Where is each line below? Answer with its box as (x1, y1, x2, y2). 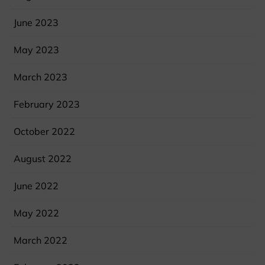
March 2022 (14, 234, 67, 247)
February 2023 (14, 98, 80, 111)
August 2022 (14, 153, 72, 165)
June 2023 (14, 17, 59, 29)
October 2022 (14, 125, 75, 138)
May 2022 (14, 207, 59, 219)
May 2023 (14, 44, 59, 56)
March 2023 (14, 71, 67, 83)
